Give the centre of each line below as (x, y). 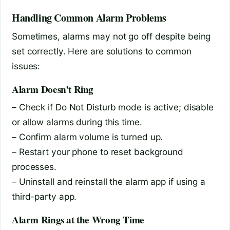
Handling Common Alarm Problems (89, 18)
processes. (34, 167)
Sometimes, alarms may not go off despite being (111, 36)
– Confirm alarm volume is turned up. (88, 137)
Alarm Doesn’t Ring (53, 89)
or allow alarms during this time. (77, 122)
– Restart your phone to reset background (98, 152)
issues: (26, 66)
